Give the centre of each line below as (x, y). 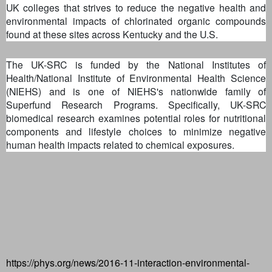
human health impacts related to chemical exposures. (120, 144)
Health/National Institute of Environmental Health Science (136, 77)
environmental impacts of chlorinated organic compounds (136, 20)
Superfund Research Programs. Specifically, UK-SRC (136, 104)
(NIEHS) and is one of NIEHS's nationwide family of (136, 91)
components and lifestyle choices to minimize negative (136, 131)
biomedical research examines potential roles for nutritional (136, 117)
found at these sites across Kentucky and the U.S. (112, 34)
